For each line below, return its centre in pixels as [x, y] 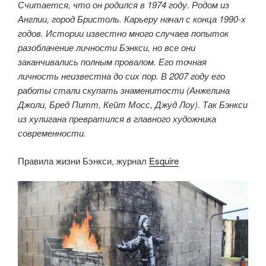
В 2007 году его [193, 76]
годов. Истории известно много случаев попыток [123, 33]
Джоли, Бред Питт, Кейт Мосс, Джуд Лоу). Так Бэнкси [133, 104]
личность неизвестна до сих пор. [88, 76]
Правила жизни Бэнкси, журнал [83, 160]
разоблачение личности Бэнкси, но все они [107, 47]
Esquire [164, 160]
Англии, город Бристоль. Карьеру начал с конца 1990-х [132, 19]
